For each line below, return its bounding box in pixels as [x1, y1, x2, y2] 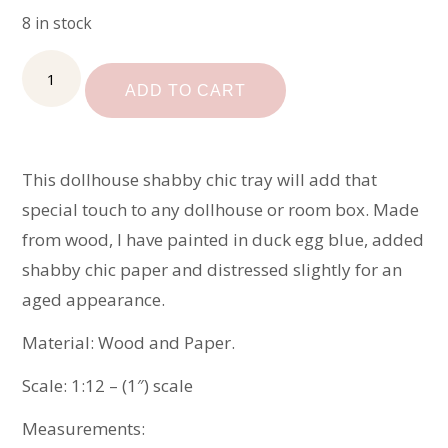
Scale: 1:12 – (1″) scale [22, 374, 194, 398]
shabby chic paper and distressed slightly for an [22, 258, 403, 282]
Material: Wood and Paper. [22, 331, 236, 355]
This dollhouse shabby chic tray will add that [22, 168, 378, 192]
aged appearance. [22, 288, 166, 312]
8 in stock [22, 12, 93, 35]
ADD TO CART [125, 82, 247, 100]
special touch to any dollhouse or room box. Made [22, 198, 420, 222]
